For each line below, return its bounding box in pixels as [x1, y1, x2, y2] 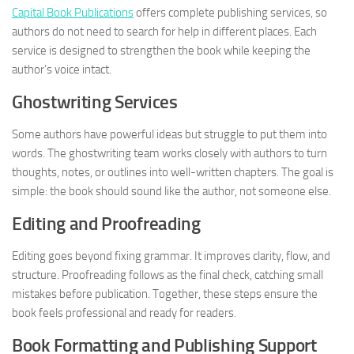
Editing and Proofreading [12, 213, 201, 235]
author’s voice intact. [12, 62, 111, 77]
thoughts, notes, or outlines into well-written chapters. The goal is [12, 165, 333, 180]
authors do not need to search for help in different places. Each [12, 24, 317, 40]
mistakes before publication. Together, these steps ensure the [12, 287, 318, 302]
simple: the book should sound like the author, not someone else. [12, 184, 331, 199]
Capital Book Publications [12, 6, 134, 21]
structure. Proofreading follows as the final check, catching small [12, 268, 323, 283]
